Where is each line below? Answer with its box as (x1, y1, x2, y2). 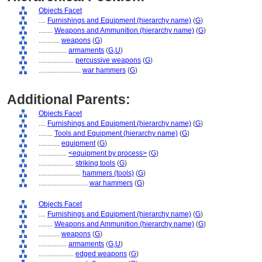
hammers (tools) (82, 169, 134, 177)
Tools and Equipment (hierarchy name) (54, 129, 178, 137)
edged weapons (75, 250, 127, 258)
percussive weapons (75, 56, 141, 64)
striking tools (75, 159, 115, 167)
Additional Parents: (7, 92, 130, 107)
